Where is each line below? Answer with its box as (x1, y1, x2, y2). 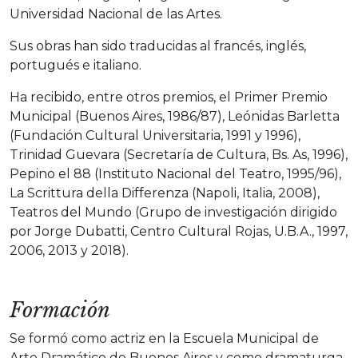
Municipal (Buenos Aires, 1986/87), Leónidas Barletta (10, 109, 340, 124)
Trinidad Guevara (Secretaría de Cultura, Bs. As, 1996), (10, 147, 348, 162)
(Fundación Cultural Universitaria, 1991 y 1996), (10, 128, 300, 143)
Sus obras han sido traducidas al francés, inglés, (10, 38, 306, 54)
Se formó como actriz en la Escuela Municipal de (10, 331, 319, 346)
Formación (10, 298, 110, 323)
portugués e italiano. (10, 58, 141, 73)
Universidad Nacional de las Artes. (10, 6, 222, 22)
